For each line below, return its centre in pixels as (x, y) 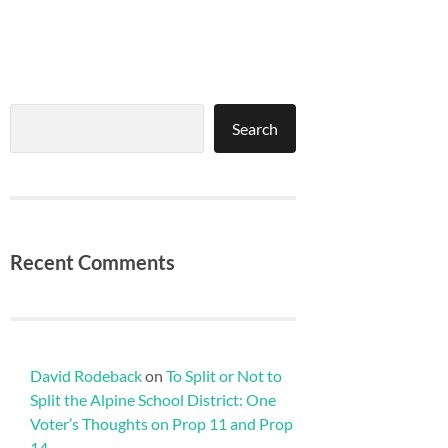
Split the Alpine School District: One (153, 399)
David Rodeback (86, 375)
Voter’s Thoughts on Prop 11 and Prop (161, 423)
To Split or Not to (224, 375)
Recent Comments (92, 261)
